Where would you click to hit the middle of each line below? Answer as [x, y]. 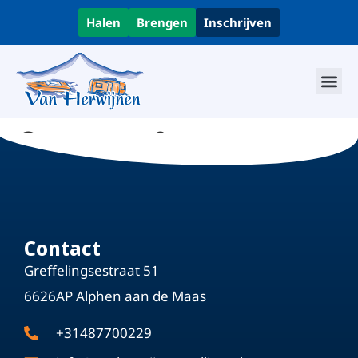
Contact [62, 247]
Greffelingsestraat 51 [91, 270]
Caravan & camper [156, 143]
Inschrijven [238, 22]
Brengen [162, 22]
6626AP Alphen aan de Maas [115, 296]
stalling [71, 181]
